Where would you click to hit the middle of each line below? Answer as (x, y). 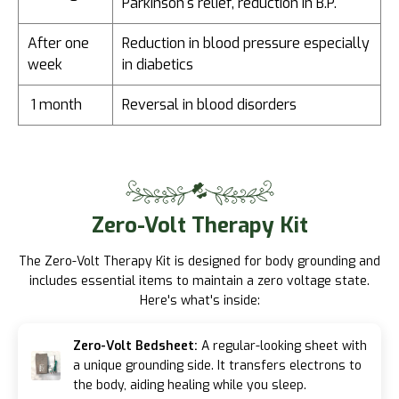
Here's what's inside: (199, 300)
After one (58, 44)
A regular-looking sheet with (283, 346)
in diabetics (158, 65)
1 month (55, 105)
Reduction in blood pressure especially (246, 44)
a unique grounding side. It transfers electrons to (218, 365)
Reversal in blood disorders (209, 105)
